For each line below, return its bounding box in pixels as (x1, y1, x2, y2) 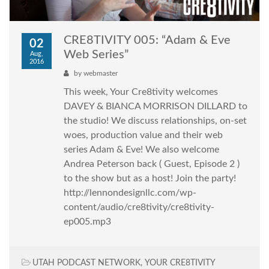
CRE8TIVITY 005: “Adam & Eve (64, 34, 231, 47)
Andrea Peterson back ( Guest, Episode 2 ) (64, 159, 240, 169)
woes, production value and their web (64, 130, 223, 141)
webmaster (83, 70, 118, 77)
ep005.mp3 (64, 217, 111, 227)
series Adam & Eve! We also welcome (64, 145, 219, 155)
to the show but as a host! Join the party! (64, 174, 236, 184)
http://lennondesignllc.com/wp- (64, 188, 196, 198)
